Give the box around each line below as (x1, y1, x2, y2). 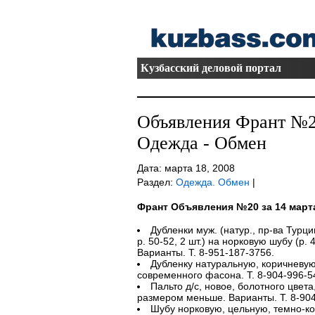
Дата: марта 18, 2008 (136, 162, 235, 174)
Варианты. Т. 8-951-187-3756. (136, 247, 274, 258)
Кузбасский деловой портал (140, 62, 281, 74)
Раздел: (136, 176, 176, 188)
